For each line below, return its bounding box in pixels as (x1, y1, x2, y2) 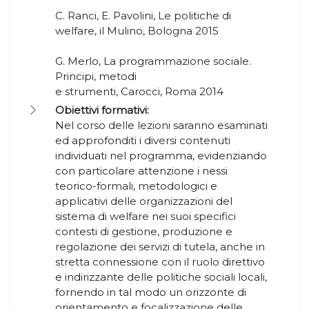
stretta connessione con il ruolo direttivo (55, 255, 265, 269)
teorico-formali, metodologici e (55, 179, 217, 193)
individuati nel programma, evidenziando (55, 149, 267, 163)
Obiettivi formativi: (55, 103, 149, 117)
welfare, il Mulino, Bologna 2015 (55, 24, 219, 38)
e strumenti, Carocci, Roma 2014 (55, 85, 226, 99)
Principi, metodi (55, 70, 137, 83)
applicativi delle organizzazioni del (55, 195, 232, 208)
